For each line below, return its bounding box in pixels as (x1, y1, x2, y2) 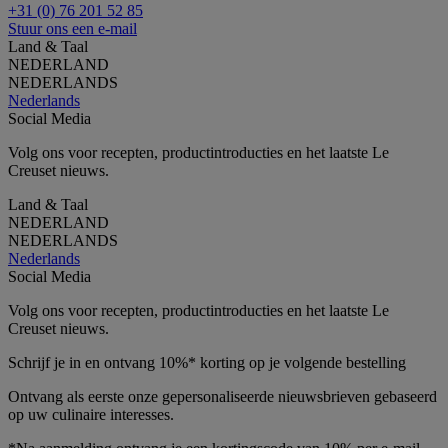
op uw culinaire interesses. (8, 405, 174, 423)
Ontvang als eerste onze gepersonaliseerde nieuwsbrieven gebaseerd (8, 387, 437, 405)
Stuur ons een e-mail (8, 19, 137, 37)
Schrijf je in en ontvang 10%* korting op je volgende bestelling (8, 353, 406, 371)
